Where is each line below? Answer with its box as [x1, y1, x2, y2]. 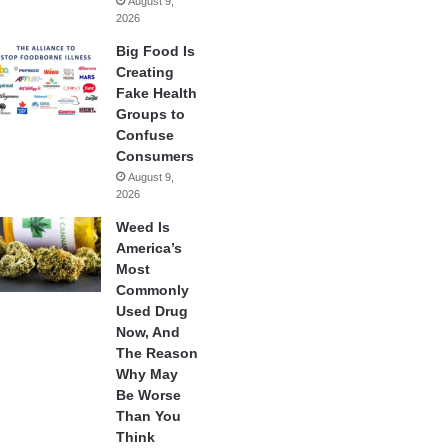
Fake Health [115, 85, 197, 102]
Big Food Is [115, 43, 195, 60]
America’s [115, 240, 182, 257]
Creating [115, 64, 174, 81]
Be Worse [115, 387, 181, 404]
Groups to [115, 106, 185, 123]
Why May [115, 366, 178, 383]
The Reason [115, 345, 198, 362]
